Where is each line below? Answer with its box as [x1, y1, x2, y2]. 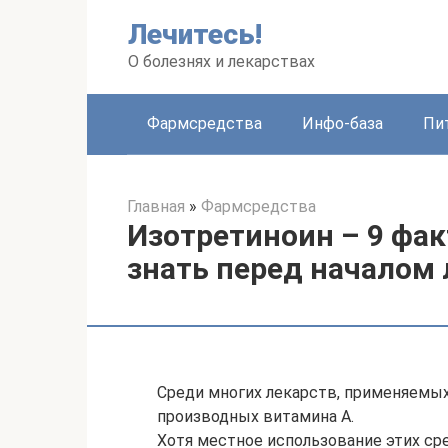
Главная [127, 197, 185, 216]
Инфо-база [302, 114, 383, 133]
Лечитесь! [128, 18, 262, 51]
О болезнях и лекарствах [128, 52, 315, 71]
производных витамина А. [157, 407, 354, 426]
